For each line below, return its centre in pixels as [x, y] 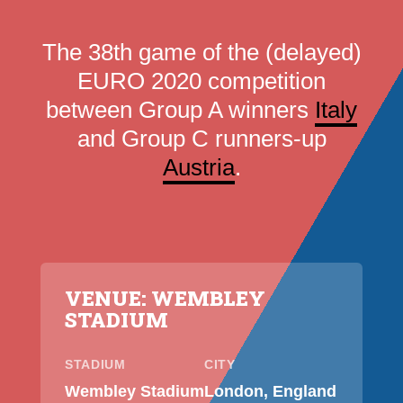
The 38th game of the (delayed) [201, 53]
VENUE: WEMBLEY [165, 298]
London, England [270, 391]
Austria [198, 168]
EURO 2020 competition [201, 81]
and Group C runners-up [201, 139]
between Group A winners [180, 110]
